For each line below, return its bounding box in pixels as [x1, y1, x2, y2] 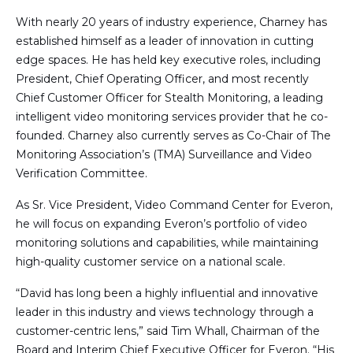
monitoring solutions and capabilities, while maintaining [16, 236, 318, 250]
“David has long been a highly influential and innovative [16, 286, 318, 300]
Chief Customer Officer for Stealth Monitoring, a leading [16, 91, 323, 105]
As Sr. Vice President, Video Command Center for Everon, [16, 198, 333, 212]
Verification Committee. [16, 166, 147, 180]
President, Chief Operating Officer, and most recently [16, 72, 309, 86]
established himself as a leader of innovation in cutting [16, 34, 314, 48]
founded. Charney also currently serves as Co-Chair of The [16, 128, 331, 143]
